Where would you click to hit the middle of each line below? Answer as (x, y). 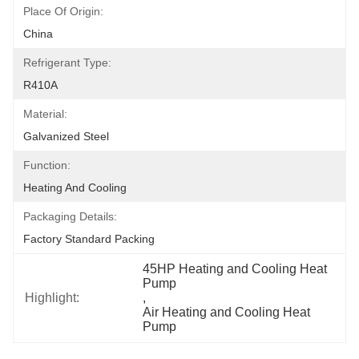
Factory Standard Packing (89, 239)
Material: (45, 114)
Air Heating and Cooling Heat (227, 312)
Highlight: (52, 298)
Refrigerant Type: (67, 63)
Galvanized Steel (66, 136)
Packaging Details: (70, 216)
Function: (47, 165)
